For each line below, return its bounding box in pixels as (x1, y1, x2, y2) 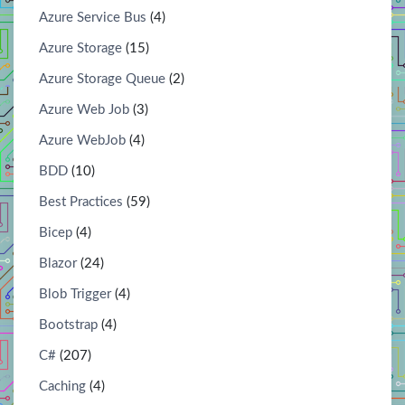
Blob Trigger (39, 287, 111, 301)
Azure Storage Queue (39, 71, 165, 86)
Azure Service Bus (39, 10, 146, 24)
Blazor (39, 256, 77, 270)
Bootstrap (39, 317, 98, 332)
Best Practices (39, 194, 123, 209)
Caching (39, 379, 86, 393)
